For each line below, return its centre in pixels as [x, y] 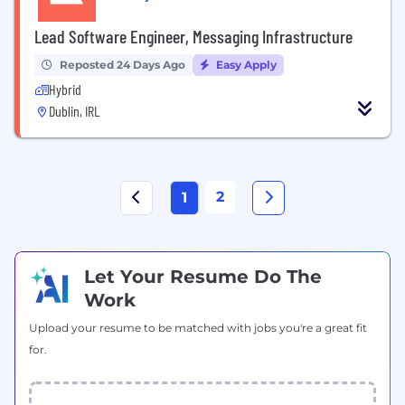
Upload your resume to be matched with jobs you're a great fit [198, 327]
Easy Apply [245, 64]
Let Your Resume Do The [203, 276]
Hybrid [65, 89]
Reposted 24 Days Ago [122, 64]
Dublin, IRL [74, 110]
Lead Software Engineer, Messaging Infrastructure [193, 36]
